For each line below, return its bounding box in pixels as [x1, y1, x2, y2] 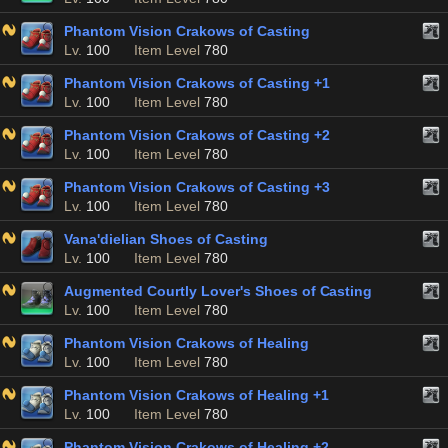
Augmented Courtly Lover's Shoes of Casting [64, 283, 373, 299]
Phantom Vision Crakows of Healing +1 [64, 387, 329, 403]
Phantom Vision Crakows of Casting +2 [64, 127, 330, 143]
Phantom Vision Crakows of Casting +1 [64, 75, 330, 91]
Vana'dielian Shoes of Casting [64, 231, 268, 247]
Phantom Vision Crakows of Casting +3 [64, 179, 330, 195]
